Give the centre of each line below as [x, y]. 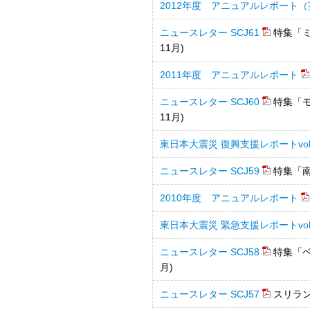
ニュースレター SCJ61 [210, 33]
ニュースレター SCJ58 [210, 252]
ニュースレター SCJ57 [210, 294]
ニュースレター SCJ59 [210, 171]
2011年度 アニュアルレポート [229, 75]
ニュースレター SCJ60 [210, 102]
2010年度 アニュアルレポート [229, 198]
